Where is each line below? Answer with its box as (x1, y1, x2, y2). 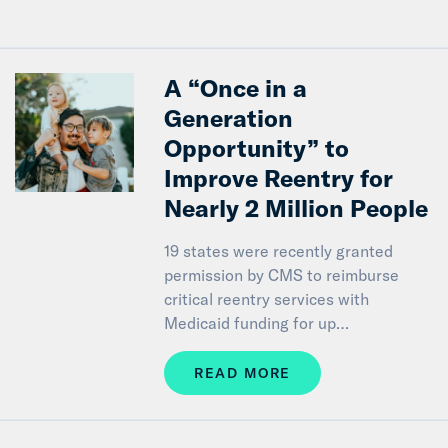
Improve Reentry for (164, 162, 394, 193)
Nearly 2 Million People (164, 192, 429, 223)
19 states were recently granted (164, 240, 394, 261)
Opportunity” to (164, 132, 350, 163)
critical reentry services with (164, 288, 370, 309)
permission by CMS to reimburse (164, 264, 400, 285)
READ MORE (194, 363, 291, 382)
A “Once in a (164, 72, 308, 103)
